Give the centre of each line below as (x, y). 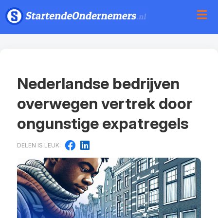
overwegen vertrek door (105, 104)
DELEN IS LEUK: (39, 145)
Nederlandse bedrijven (98, 84)
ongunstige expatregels (103, 124)
